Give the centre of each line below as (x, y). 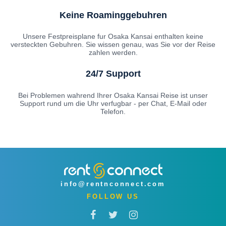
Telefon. (113, 112)
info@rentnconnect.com (113, 184)
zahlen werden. (113, 53)
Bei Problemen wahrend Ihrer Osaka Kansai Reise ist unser (113, 96)
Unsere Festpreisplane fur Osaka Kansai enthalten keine (113, 37)
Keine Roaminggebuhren (113, 15)
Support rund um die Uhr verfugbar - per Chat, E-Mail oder (113, 104)
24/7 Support (113, 74)
